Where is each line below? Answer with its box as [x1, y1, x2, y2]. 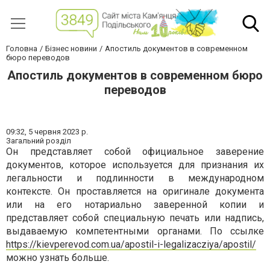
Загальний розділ [6, 136, 71, 146]
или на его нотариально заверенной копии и [6, 199, 264, 211]
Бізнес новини [45, 44, 97, 54]
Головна [6, 44, 37, 54]
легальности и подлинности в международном [6, 172, 264, 184]
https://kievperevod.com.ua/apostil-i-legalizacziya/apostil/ [6, 239, 256, 251]
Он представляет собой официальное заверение [6, 146, 264, 158]
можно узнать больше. [6, 252, 109, 264]
